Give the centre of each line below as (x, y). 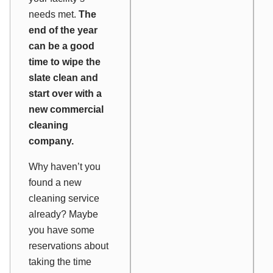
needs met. (54, 15)
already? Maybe (63, 214)
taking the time (60, 262)
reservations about (69, 246)
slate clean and (63, 78)
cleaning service (64, 199)
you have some (62, 230)
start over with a (65, 94)
